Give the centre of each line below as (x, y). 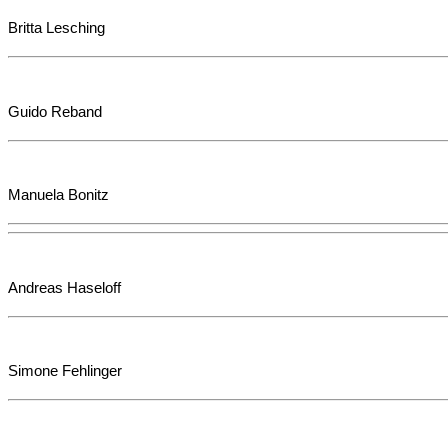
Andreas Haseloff (64, 287)
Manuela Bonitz (58, 194)
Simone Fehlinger (65, 371)
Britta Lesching (56, 28)
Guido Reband (55, 111)
